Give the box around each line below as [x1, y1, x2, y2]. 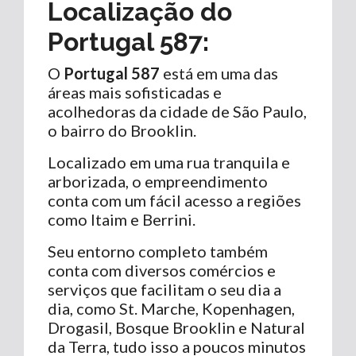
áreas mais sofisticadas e [48, 82, 222, 102]
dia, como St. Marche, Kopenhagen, [48, 298, 295, 318]
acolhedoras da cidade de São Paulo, [48, 101, 307, 121]
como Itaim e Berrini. [48, 209, 195, 229]
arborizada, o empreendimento [48, 171, 268, 191]
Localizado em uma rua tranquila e [48, 152, 290, 172]
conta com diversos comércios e [48, 260, 276, 280]
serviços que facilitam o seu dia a [48, 279, 281, 299]
